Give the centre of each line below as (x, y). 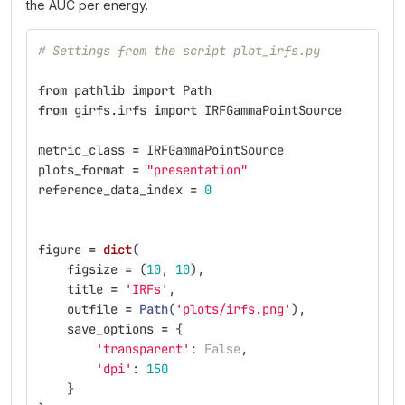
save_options (110, 329)
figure (60, 250)
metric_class (81, 150)
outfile (92, 309)
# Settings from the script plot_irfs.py (179, 51)
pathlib (99, 90)
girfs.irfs (110, 110)
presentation (197, 170)
